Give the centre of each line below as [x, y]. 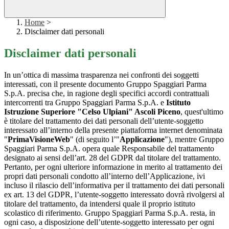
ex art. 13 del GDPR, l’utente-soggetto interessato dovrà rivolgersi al [114, 195]
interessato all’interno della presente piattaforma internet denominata [113, 130]
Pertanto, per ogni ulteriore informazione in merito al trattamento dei [113, 167]
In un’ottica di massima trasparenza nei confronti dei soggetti [101, 75]
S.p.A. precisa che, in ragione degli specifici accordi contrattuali [107, 94]
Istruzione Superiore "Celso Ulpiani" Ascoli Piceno [92, 112]
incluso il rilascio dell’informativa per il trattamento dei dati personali [114, 186]
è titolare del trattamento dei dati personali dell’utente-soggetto [104, 121]
